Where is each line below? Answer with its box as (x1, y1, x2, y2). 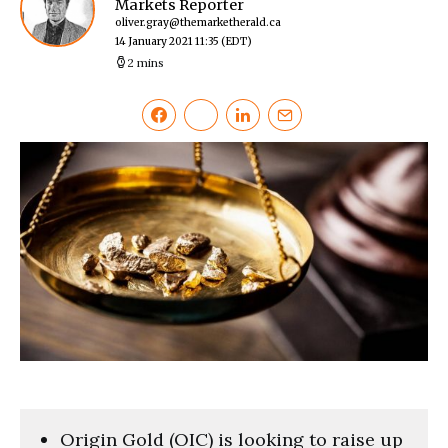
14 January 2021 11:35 (115, 35, 219, 49)
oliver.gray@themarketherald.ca (115, 16, 281, 30)
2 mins (127, 55, 164, 71)
